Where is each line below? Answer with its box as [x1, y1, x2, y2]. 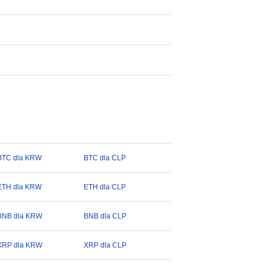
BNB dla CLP [84, 212, 127, 220]
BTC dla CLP [84, 154, 126, 162]
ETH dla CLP [84, 183, 126, 191]
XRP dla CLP [84, 241, 127, 249]
